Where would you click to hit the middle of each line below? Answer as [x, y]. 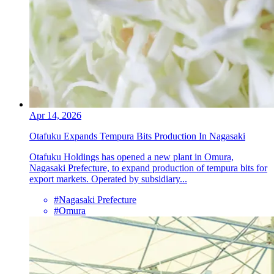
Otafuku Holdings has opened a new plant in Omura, [131, 157]
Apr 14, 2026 [55, 115]
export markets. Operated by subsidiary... [108, 179]
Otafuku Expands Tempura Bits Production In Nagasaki [137, 136]
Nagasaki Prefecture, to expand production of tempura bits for [148, 168]
